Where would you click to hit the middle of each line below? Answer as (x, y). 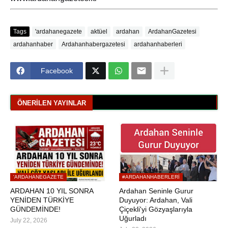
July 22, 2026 (29, 221)
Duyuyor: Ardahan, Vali (156, 200)
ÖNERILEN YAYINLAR (52, 103)
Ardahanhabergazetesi (93, 44)
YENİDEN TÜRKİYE (42, 200)
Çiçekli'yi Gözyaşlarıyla (156, 209)
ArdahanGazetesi (172, 31)
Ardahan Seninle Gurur (156, 191)
